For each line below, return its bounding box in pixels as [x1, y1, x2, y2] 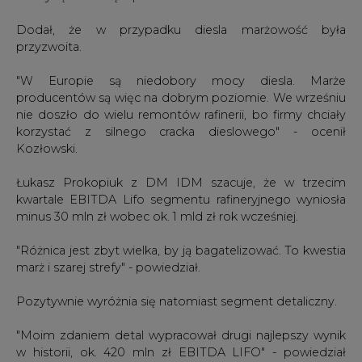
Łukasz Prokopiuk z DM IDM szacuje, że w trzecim [16, 175, 346, 190]
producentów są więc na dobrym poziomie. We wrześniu [16, 90, 346, 105]
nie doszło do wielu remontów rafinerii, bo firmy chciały [16, 107, 346, 122]
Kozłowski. [16, 141, 78, 156]
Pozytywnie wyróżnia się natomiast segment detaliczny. [16, 293, 337, 309]
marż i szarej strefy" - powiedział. [16, 259, 200, 275]
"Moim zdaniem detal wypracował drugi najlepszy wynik [16, 327, 346, 343]
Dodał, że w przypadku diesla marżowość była [16, 22, 346, 37]
